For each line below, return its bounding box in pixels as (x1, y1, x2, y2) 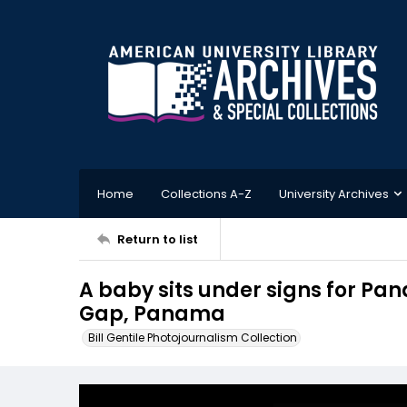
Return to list (117, 230, 198, 248)
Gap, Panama (79, 300, 225, 328)
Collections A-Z (161, 184, 252, 203)
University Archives (279, 184, 389, 203)
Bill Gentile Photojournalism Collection (88, 330, 297, 345)
